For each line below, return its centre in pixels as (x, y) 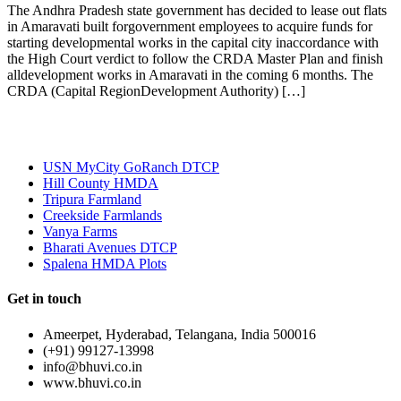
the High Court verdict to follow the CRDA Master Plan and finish (195, 59)
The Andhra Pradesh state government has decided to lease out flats (197, 11)
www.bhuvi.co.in (92, 382)
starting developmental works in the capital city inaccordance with (193, 43)
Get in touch (44, 299)
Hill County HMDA (101, 183)
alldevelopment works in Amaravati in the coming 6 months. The (190, 75)
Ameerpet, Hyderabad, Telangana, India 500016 (179, 334)
